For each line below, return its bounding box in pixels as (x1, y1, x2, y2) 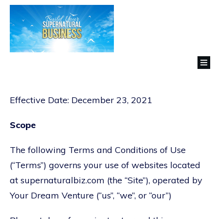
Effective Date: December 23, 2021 (10, 94, 153, 106)
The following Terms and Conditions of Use (10, 144, 186, 155)
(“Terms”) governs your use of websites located (10, 159, 200, 171)
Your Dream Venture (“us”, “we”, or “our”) (10, 189, 172, 201)
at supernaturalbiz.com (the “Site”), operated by (10, 174, 202, 186)
